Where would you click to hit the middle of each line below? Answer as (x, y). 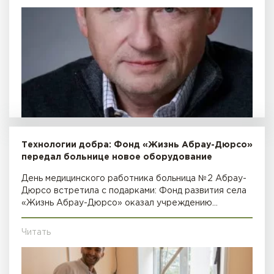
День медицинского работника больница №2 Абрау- (134, 178)
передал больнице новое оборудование (117, 157)
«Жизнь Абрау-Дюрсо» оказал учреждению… (120, 203)
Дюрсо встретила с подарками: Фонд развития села (134, 191)
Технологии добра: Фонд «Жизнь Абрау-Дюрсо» (137, 145)
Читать (36, 232)
